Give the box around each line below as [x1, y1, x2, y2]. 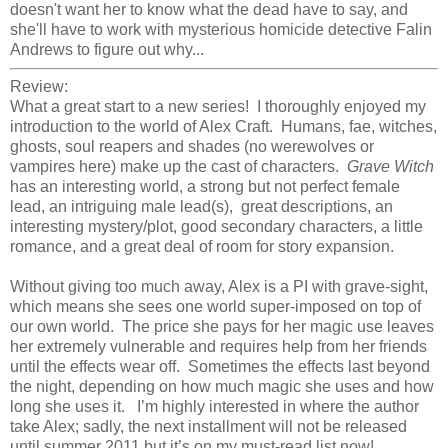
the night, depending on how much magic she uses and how [10, 378, 434, 396]
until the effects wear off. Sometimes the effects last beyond [10, 358, 430, 376]
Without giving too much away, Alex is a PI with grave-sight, [10, 278, 428, 296]
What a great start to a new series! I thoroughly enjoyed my [10, 98, 426, 116]
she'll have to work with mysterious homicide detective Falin [10, 20, 432, 38]
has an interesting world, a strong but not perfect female [10, 178, 400, 196]
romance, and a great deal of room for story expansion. [10, 238, 398, 256]
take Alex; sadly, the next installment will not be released [10, 418, 407, 436]
